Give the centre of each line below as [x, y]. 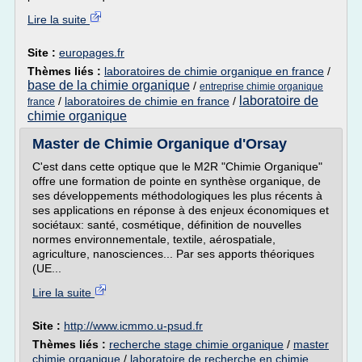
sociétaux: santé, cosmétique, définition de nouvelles [167, 225]
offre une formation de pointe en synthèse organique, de [177, 181]
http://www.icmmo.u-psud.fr [133, 326]
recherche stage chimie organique [196, 344]
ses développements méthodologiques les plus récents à [177, 196]
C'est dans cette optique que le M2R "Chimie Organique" [177, 166]
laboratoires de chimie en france [147, 101]
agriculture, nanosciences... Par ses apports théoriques [173, 254]
